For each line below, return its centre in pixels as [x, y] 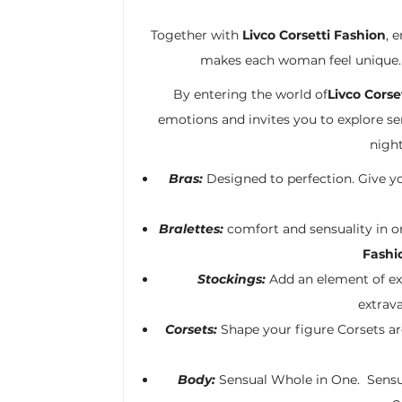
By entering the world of [250, 94]
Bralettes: [191, 229]
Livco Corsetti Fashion [314, 35]
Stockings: [233, 279]
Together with [196, 35]
